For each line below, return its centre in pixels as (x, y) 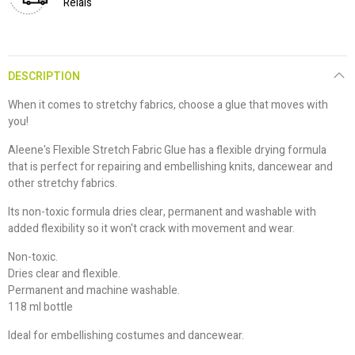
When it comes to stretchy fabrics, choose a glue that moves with (168, 105)
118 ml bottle (40, 307)
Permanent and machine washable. (94, 290)
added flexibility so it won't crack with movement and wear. (151, 228)
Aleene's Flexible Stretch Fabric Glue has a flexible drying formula (167, 150)
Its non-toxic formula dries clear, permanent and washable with (162, 212)
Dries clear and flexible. (64, 273)
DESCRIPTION (44, 76)
